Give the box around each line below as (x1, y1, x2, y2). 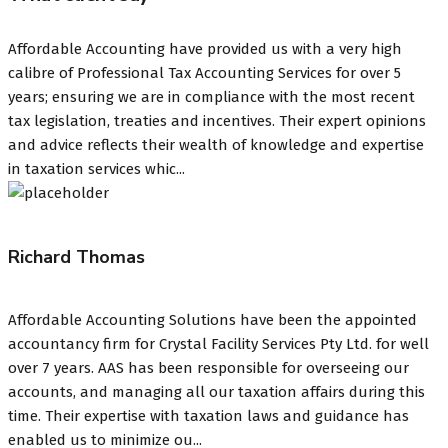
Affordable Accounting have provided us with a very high (8, 39, 402, 58)
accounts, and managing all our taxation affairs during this (8, 383, 425, 402)
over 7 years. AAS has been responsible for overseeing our (8, 359, 409, 378)
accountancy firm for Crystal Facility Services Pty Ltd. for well (8, 335, 429, 354)
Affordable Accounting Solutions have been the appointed (8, 311, 417, 330)
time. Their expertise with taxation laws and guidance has (8, 407, 409, 426)
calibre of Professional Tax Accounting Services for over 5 (8, 63, 401, 82)
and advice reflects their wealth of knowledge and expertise (8, 135, 424, 154)
